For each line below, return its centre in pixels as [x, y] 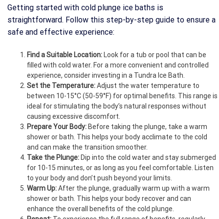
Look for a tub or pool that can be [154, 55]
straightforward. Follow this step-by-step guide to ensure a [111, 20]
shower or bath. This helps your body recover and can [109, 199]
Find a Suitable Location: [65, 55]
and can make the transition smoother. [87, 147]
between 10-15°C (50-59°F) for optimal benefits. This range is [122, 96]
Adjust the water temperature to [147, 86]
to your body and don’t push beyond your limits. [99, 178]
